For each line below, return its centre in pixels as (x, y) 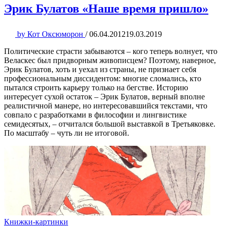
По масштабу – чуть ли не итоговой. (67, 133)
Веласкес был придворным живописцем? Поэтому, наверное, (110, 61)
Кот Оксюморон (55, 34)
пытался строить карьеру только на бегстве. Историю (96, 88)
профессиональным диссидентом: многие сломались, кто (103, 79)
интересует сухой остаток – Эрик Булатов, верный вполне (104, 97)
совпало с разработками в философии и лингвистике (95, 115)
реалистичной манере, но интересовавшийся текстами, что (106, 106)
